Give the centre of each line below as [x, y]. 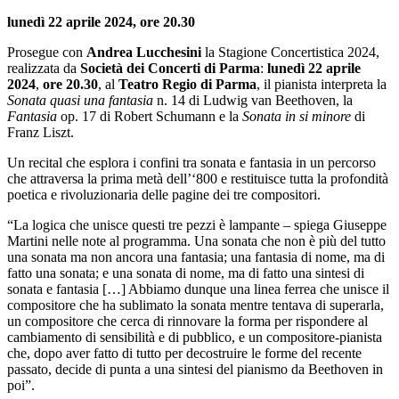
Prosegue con [47, 52]
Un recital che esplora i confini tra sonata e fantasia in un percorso [191, 162]
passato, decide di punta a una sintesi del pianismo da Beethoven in [195, 369]
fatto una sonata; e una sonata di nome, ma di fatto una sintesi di [186, 273]
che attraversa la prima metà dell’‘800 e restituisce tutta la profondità [198, 178]
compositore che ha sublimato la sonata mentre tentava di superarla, [195, 305]
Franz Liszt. [41, 132]
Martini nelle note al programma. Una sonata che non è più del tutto [196, 240]
